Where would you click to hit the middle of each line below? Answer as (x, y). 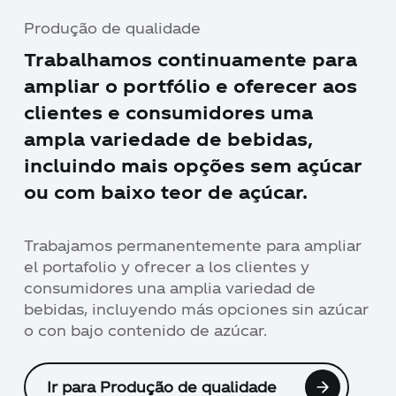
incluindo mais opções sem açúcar (194, 166)
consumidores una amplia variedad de (169, 288)
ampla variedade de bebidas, (169, 139)
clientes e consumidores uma (169, 113)
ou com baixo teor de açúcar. (166, 192)
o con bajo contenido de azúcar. (145, 331)
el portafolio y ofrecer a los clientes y (166, 267)
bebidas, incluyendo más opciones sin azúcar (196, 309)
